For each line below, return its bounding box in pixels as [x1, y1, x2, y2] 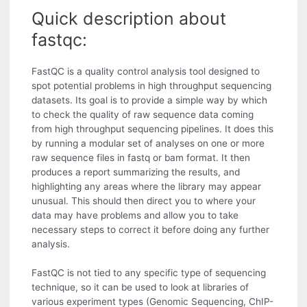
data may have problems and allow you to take [32, 209, 239, 221]
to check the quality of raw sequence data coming [32, 108, 254, 120]
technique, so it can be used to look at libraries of [32, 281, 249, 293]
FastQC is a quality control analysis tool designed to [32, 65, 260, 77]
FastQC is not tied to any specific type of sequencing [32, 267, 267, 278]
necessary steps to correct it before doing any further [32, 223, 270, 235]
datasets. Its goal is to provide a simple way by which [32, 94, 268, 106]
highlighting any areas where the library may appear [32, 180, 262, 192]
